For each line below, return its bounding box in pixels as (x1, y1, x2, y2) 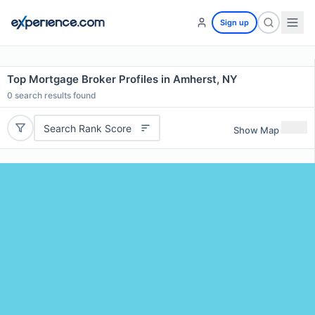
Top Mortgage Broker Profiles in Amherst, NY (7, 72, 238, 86)
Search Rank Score (43, 122, 131, 134)
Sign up (220, 18, 249, 27)
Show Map (233, 124, 279, 136)
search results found (13, 90, 96, 101)
